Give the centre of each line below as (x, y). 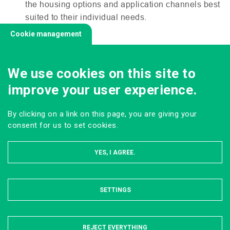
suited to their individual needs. (86, 17)
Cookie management (46, 34)
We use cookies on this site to (102, 73)
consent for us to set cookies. (63, 125)
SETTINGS (115, 190)
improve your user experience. (102, 90)
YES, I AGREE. (115, 152)
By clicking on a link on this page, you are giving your (102, 114)
